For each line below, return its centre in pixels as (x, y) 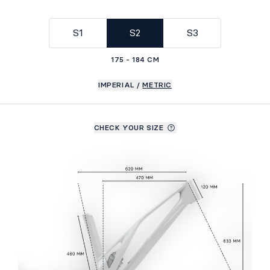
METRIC (157, 85)
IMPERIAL (116, 85)
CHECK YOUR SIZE (129, 128)
